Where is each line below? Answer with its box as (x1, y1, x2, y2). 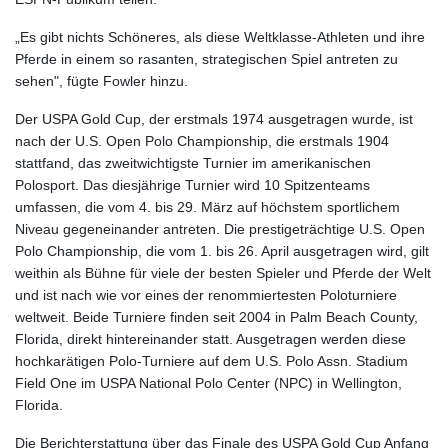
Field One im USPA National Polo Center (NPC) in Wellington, (15, 375, 402, 392)
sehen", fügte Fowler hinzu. (15, 73, 188, 90)
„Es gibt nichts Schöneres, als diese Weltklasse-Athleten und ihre (15, 29, 425, 46)
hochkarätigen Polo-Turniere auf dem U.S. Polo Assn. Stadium (15, 353, 408, 370)
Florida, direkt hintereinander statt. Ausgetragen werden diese (15, 331, 406, 348)
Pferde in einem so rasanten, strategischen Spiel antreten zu (15, 51, 398, 68)
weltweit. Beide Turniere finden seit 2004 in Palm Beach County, (15, 309, 418, 326)
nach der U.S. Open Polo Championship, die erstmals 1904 (15, 133, 389, 150)
